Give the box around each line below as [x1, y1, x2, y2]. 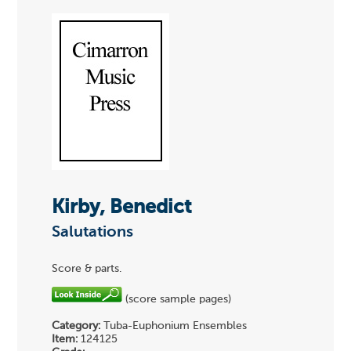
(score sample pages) [122, 294, 232, 306]
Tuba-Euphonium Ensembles [100, 320, 248, 332]
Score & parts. [52, 263, 122, 275]
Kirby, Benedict [52, 197, 192, 218]
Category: [52, 320, 101, 332]
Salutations [52, 224, 134, 241]
